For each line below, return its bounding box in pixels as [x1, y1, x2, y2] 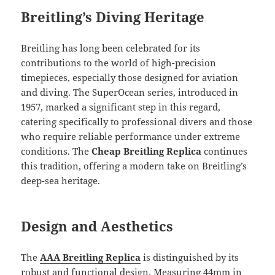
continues [201, 144, 248, 157]
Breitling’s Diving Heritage [21, 7, 205, 26]
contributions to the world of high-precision [21, 56, 217, 69]
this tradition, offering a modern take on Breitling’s [21, 159, 247, 172]
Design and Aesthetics [21, 216, 174, 235]
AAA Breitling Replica [40, 250, 141, 263]
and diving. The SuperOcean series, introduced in [21, 85, 239, 98]
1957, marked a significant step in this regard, [21, 100, 221, 113]
